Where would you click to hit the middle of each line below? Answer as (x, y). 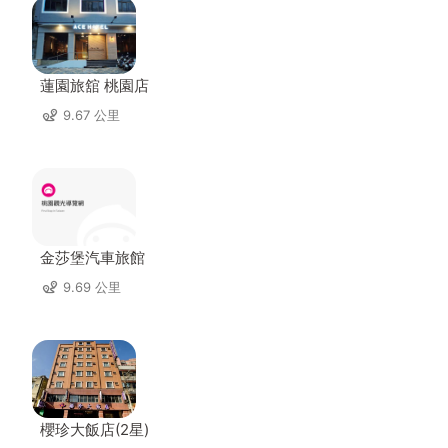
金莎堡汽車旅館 (92, 257)
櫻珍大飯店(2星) (94, 429)
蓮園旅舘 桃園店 (94, 85)
